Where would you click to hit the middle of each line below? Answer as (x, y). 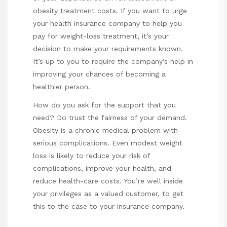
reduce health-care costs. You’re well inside (108, 181)
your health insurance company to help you (107, 23)
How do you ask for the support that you (104, 105)
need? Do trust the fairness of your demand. (110, 117)
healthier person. (62, 86)
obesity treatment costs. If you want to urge (110, 10)
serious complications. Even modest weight (108, 143)
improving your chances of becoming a (99, 74)
